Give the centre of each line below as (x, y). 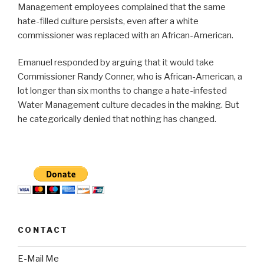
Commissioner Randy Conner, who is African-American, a (130, 77)
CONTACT (43, 230)
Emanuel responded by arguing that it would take (116, 63)
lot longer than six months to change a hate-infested (122, 91)
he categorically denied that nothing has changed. (117, 119)
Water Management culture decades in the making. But (128, 105)
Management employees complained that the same (122, 7)
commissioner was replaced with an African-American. (126, 35)
